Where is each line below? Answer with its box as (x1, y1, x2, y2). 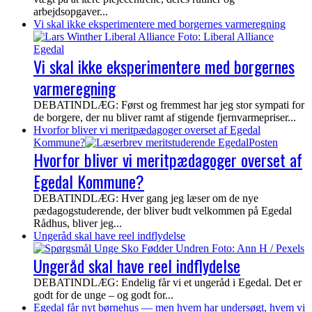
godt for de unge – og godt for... (33, 289, 173, 302)
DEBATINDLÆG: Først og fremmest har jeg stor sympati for (33, 99, 304, 111)
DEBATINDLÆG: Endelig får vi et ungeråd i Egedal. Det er (33, 276, 302, 289)
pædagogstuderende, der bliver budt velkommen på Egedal (33, 205, 292, 217)
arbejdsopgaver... (33, 6, 108, 18)
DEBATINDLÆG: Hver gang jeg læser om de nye (33, 192, 258, 205)
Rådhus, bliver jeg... (33, 217, 122, 230)
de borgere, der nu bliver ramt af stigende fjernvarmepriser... (33, 111, 296, 124)
